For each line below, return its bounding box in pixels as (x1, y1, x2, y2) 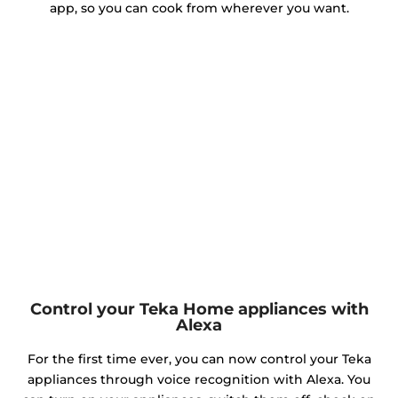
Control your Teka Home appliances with (29, 298, 369, 319)
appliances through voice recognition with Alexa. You (28, 371, 370, 388)
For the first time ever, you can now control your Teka (27, 351, 371, 368)
